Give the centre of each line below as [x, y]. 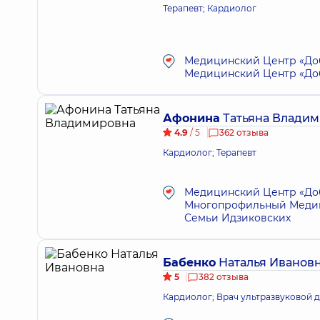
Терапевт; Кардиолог [210, 8]
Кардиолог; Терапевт [210, 152]
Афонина [191, 118]
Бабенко [189, 262]
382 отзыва [224, 277]
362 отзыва [244, 132]
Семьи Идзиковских [237, 218]
